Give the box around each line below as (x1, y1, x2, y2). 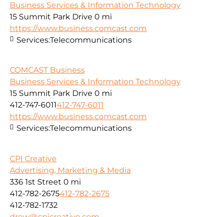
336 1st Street (10, 177, 62, 186)
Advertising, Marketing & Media (10, 165, 131, 175)
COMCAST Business (10, 65, 85, 75)
